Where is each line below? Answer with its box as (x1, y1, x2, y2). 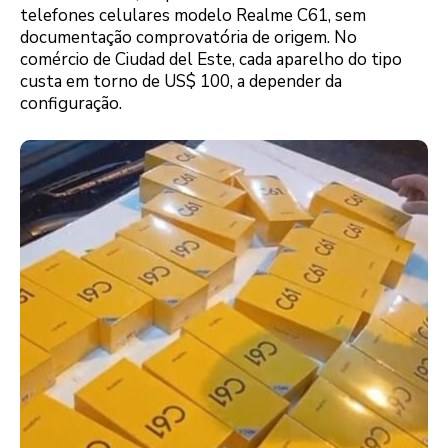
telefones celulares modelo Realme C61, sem (20, 3, 366, 27)
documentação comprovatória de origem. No (20, 25, 357, 49)
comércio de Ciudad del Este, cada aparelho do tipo (20, 47, 402, 71)
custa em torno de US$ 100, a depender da (20, 69, 342, 93)
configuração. (20, 91, 122, 115)
